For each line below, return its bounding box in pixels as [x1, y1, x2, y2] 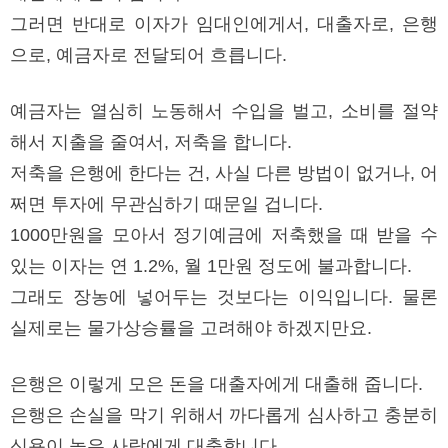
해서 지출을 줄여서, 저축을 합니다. [10, 132, 297, 153]
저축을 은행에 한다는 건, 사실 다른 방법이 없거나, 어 [10, 163, 438, 184]
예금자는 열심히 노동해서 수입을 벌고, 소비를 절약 [10, 101, 438, 122]
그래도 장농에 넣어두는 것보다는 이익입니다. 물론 [10, 287, 438, 308]
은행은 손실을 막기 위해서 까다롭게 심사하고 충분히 [10, 405, 438, 426]
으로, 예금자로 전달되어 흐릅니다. [10, 45, 292, 66]
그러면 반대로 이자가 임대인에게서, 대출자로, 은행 [10, 14, 438, 35]
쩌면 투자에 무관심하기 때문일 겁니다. [10, 194, 328, 215]
